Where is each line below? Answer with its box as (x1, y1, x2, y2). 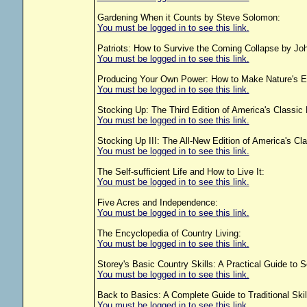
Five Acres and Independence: (97, 197, 218, 208)
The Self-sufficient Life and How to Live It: (97, 167, 265, 177)
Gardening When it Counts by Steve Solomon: (97, 12, 280, 23)
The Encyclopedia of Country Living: (97, 228, 241, 238)
